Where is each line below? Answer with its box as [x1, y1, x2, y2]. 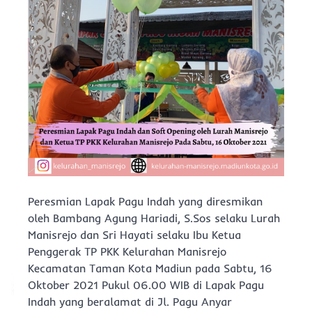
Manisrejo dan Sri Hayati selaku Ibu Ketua [28, 228, 241, 242]
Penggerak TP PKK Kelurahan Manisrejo [28, 244, 226, 258]
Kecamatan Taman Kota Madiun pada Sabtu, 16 [28, 261, 272, 275]
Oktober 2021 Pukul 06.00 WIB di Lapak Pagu [28, 278, 264, 292]
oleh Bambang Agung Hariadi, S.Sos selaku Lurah [28, 211, 280, 225]
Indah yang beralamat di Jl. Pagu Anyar [28, 295, 232, 309]
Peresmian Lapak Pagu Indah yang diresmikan [28, 194, 263, 208]
